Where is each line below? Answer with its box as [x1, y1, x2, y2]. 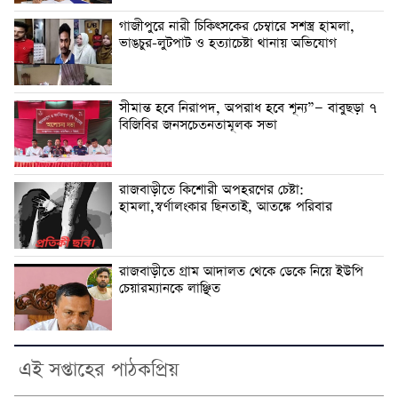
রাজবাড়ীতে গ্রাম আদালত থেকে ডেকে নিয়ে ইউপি [119, 262, 363, 281]
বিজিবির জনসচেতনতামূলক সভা [119, 115, 277, 134]
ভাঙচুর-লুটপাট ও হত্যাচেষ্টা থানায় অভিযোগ [119, 34, 337, 52]
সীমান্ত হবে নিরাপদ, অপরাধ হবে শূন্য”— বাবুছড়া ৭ [119, 99, 377, 117]
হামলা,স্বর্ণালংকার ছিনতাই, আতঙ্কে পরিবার [119, 197, 332, 216]
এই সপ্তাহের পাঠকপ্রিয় [19, 356, 179, 384]
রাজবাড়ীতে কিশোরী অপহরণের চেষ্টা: [119, 180, 304, 199]
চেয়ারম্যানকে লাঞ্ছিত [119, 279, 220, 298]
